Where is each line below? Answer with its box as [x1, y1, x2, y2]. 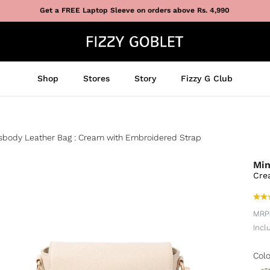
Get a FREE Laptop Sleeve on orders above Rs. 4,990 [40, 6, 230, 15]
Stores [83, 73, 110, 83]
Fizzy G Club [181, 73, 233, 83]
